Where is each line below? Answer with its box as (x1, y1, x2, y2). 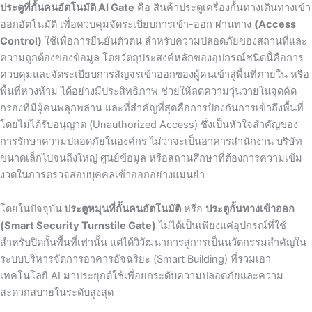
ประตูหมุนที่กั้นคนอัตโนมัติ (62, 203, 181, 216)
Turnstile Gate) (81, 219, 156, 233)
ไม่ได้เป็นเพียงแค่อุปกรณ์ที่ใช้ (156, 219, 286, 233)
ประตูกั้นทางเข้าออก (205, 203, 295, 216)
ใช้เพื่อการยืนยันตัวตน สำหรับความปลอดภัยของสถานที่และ (42, 34, 307, 47)
